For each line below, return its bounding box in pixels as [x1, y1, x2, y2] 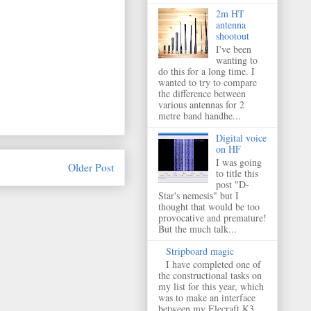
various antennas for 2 [158, 98, 244, 112]
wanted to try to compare [158, 76, 257, 90]
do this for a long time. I [158, 65, 255, 78]
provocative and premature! [158, 210, 267, 224]
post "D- [215, 177, 249, 191]
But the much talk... [158, 221, 237, 235]
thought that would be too [158, 199, 260, 213]
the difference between [158, 87, 246, 101]
